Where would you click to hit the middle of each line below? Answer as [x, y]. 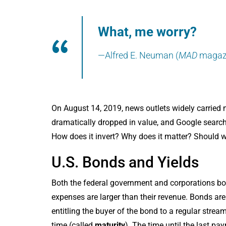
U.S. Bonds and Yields [125, 162]
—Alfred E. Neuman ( [138, 55]
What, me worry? [147, 32]
